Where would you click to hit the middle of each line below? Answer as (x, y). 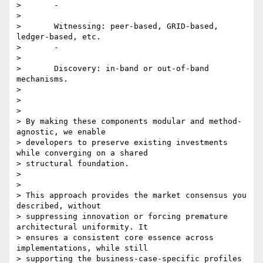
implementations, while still (82, 248)
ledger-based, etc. (59, 37)
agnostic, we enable (61, 132)
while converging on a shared (82, 153)
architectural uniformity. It (82, 227)
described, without (59, 206)
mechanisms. (42, 79)
